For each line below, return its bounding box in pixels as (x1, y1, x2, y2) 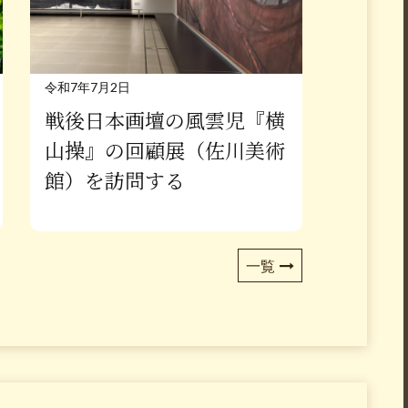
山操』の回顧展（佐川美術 (44, 139, 285, 163)
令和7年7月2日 (44, 78, 130, 95)
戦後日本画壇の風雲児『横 (44, 109, 285, 133)
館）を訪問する (44, 169, 185, 193)
